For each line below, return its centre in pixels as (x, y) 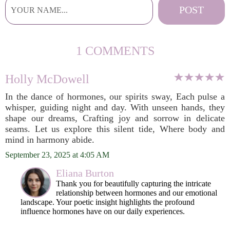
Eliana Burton (85, 173)
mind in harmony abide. (50, 140)
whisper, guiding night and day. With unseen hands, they (115, 107)
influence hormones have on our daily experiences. (103, 211)
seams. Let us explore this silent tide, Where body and (115, 129)
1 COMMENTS (115, 51)
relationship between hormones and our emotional (137, 193)
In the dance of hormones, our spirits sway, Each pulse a (115, 97)
